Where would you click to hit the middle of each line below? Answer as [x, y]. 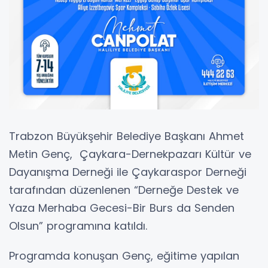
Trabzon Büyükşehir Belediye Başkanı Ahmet [127, 136]
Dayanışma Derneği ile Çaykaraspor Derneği [128, 172]
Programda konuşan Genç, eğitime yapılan [124, 256]
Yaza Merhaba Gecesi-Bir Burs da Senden [122, 208]
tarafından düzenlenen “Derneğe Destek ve [124, 190]
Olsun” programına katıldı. [78, 226]
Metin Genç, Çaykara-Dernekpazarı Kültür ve [130, 154]
